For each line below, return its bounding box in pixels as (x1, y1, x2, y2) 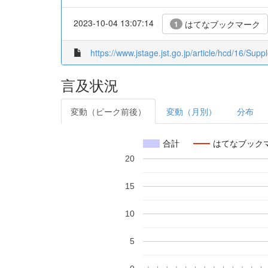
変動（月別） (166, 105, 217, 117)
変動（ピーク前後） (71, 105, 146, 117)
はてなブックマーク (182, 18, 260, 30)
